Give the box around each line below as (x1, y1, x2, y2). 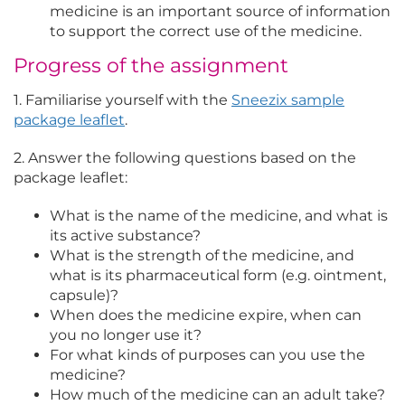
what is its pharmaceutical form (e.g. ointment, (50, 267, 386, 285)
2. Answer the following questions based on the (14, 149, 356, 167)
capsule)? (50, 287, 118, 305)
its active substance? (50, 227, 201, 245)
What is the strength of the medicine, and (50, 247, 354, 265)
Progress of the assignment (14, 53, 288, 79)
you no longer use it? (50, 326, 202, 344)
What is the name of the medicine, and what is (50, 207, 388, 225)
